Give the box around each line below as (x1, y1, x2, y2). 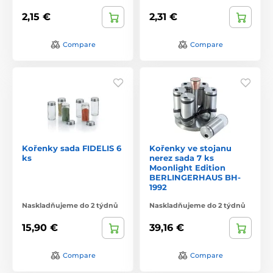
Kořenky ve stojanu (149, 143, 232, 153)
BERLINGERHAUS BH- (149, 172, 241, 182)
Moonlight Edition (149, 162, 225, 172)
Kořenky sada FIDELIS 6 (22, 143, 121, 153)
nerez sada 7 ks (149, 152, 214, 163)
